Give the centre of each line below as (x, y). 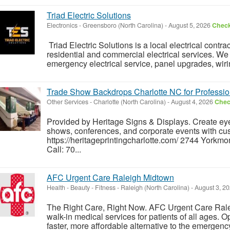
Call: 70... (64, 149)
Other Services (68, 101)
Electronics (62, 25)
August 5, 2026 (189, 25)
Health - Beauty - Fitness (81, 187)
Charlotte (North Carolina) (130, 101)
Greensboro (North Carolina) (123, 25)
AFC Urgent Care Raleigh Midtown (110, 177)
